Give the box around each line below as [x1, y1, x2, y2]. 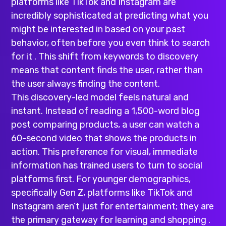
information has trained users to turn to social [11, 160, 203, 172]
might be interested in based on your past [11, 24, 186, 35]
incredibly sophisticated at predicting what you [11, 10, 209, 22]
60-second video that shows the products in [11, 133, 197, 144]
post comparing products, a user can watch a [11, 119, 200, 131]
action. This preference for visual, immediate [11, 146, 198, 158]
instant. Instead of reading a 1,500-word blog [11, 105, 200, 117]
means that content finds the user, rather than [11, 65, 203, 76]
